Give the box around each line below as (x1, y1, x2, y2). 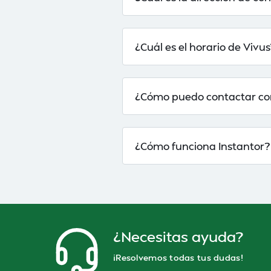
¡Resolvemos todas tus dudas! (113, 252, 243, 263)
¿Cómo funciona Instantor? (135, 139, 270, 152)
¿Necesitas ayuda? (113, 227, 244, 246)
